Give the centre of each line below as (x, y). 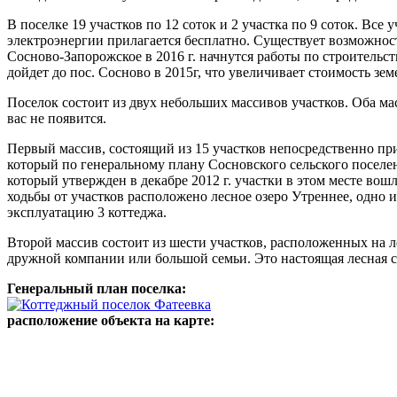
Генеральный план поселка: (98, 289)
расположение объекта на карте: (113, 321)
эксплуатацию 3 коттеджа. (87, 213)
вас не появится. (57, 119)
